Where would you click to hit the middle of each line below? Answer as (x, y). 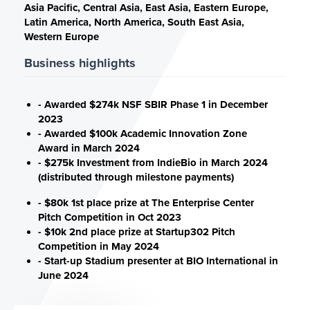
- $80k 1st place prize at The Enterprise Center (146, 203)
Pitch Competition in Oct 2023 (110, 217)
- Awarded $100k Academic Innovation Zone (143, 134)
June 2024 (63, 275)
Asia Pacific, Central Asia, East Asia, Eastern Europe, (146, 8)
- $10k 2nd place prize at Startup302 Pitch (137, 232)
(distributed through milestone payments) (136, 177)
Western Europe (62, 37)
